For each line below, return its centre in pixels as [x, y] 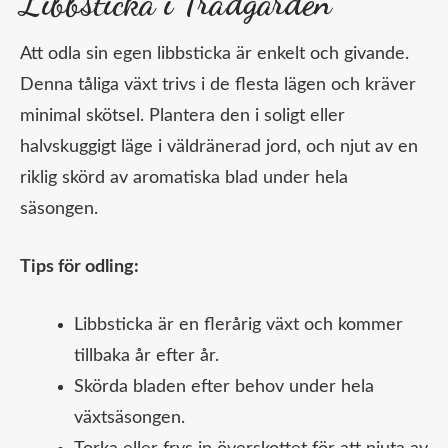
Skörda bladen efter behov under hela [224, 387]
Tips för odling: [79, 267]
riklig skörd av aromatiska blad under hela [184, 178]
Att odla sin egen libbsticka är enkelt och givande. [214, 54]
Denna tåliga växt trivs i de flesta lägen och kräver [218, 85]
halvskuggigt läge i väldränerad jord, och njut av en [219, 147]
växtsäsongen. [129, 418]
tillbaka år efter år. [146, 356]
